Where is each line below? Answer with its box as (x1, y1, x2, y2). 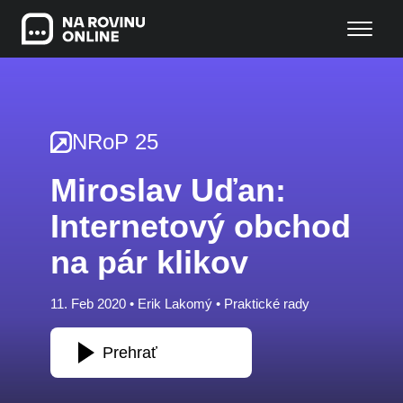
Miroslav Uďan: (50, 172, 286, 209)
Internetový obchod (50, 208, 351, 245)
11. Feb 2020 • (50, 296, 138, 311)
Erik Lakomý (138, 296, 212, 311)
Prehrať (103, 344, 157, 362)
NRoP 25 (72, 130, 158, 154)
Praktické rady (224, 296, 309, 311)
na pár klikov (50, 244, 248, 281)
